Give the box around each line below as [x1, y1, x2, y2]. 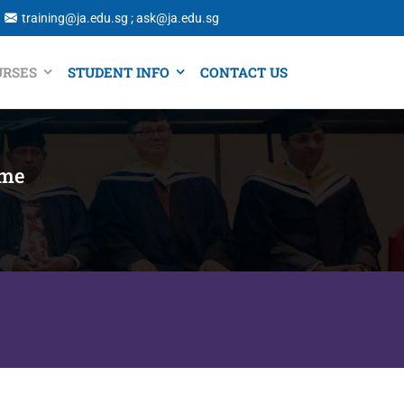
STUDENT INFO [68, 62, 170, 81]
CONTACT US [200, 62, 288, 81]
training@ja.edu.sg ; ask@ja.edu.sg [22, 11, 219, 26]
